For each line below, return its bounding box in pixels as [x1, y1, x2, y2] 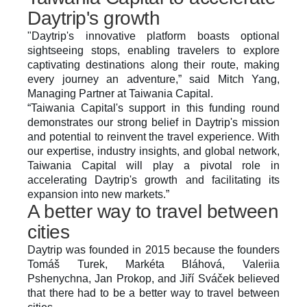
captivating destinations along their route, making [27, 59, 280, 71]
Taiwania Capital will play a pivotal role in [27, 160, 280, 171]
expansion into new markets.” [27, 188, 169, 200]
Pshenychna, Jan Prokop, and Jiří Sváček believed [27, 273, 280, 284]
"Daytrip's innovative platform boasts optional [27, 30, 280, 42]
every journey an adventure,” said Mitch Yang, [27, 73, 280, 85]
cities [27, 221, 69, 243]
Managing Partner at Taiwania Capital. [27, 88, 213, 99]
